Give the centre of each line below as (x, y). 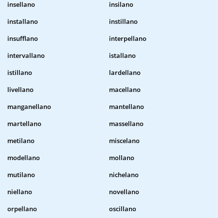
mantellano (127, 107)
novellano (124, 192)
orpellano (22, 209)
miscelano (124, 141)
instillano (123, 22)
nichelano (124, 175)
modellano (24, 158)
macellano (125, 90)
